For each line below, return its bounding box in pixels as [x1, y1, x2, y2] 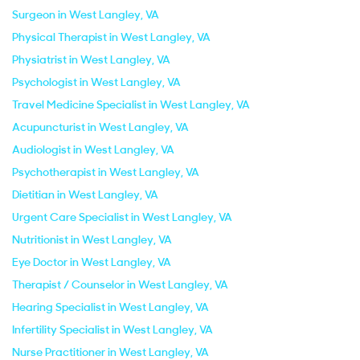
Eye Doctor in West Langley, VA [12, 255, 171, 269]
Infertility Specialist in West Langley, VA [12, 322, 213, 337]
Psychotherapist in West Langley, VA [12, 165, 199, 179]
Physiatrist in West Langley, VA [12, 52, 170, 67]
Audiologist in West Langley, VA [12, 142, 174, 157]
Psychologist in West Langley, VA [12, 75, 181, 89]
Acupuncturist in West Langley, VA [12, 120, 189, 134]
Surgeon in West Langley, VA [12, 7, 159, 22]
